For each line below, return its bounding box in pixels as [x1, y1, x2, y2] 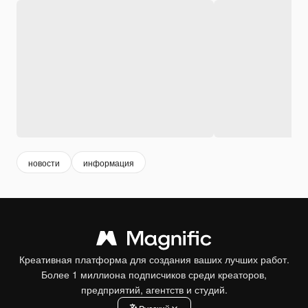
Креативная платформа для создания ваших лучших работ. [19, 252, 289, 267]
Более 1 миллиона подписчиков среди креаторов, [41, 267, 267, 282]
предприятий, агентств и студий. [80, 283, 228, 297]
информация [83, 156, 134, 168]
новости [28, 156, 60, 168]
